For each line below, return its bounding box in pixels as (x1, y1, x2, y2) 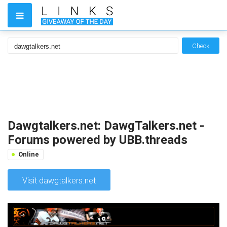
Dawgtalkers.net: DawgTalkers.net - (8, 119, 204, 133)
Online (18, 150, 39, 158)
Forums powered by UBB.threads (8, 133, 187, 147)
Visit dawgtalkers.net (22, 176, 96, 185)
